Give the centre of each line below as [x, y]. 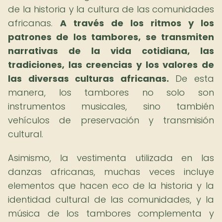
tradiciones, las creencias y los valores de [111, 65]
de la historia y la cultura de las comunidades [111, 9]
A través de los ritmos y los [137, 23]
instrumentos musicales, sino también [111, 106]
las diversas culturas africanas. [88, 79]
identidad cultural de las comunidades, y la [111, 199]
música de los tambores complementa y [111, 213]
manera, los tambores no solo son [111, 92]
